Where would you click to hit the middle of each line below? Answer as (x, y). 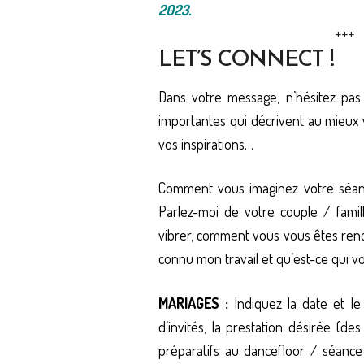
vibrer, (178, 235)
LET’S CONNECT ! (246, 60)
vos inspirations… (206, 144)
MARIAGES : (197, 303)
